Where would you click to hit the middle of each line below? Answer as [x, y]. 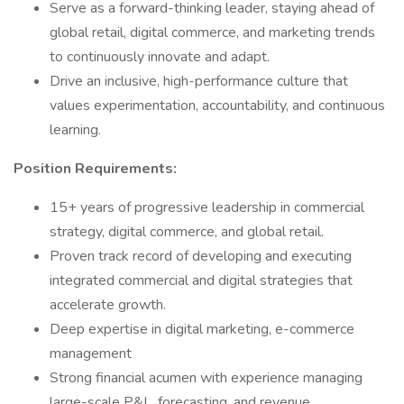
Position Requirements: [95, 169]
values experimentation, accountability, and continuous [217, 106]
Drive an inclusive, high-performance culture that [199, 81]
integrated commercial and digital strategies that [201, 280]
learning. [75, 130]
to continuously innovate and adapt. [160, 57]
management [91, 353]
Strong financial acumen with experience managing [206, 378]
